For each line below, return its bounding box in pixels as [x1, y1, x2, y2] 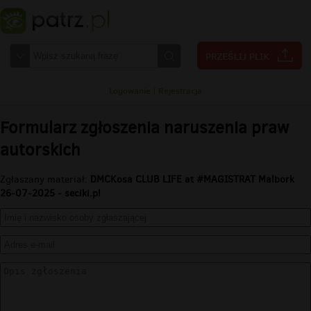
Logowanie [109, 85, 151, 96]
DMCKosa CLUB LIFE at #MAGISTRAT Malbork [90, 172, 294, 187]
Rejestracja [158, 85, 202, 96]
